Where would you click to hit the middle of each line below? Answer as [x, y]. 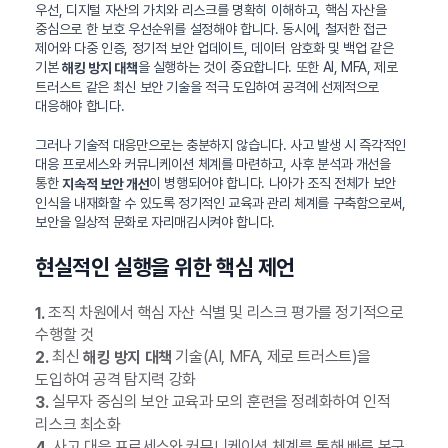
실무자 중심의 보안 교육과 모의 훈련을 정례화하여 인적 [219, 402]
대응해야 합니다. [80, 105]
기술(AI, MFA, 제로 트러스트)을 [271, 357]
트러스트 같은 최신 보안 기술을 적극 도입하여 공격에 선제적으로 [207, 86]
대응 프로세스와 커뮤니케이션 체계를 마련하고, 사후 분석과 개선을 [213, 163]
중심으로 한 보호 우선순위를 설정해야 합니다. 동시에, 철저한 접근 [211, 28]
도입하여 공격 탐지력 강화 [115, 380]
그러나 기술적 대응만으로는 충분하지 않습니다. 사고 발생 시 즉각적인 [221, 144]
